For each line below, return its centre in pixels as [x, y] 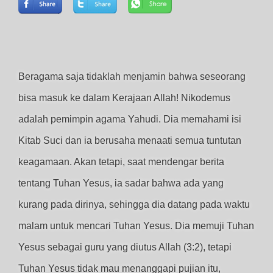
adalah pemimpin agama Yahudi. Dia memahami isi [130, 119]
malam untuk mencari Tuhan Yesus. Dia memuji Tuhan [136, 226]
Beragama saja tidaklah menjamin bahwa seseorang [132, 76]
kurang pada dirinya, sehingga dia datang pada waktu [134, 204]
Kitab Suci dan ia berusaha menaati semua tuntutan [130, 140]
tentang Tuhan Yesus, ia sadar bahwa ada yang [121, 183]
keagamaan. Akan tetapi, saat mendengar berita [121, 162]
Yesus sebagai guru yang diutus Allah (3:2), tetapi [125, 247]
